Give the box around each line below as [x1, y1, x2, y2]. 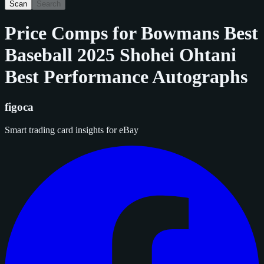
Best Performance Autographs [5, 66, 247, 88]
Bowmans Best [141, 22, 258, 44]
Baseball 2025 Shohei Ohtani [5, 44, 236, 66]
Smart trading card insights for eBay [5, 124, 138, 135]
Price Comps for [5, 22, 141, 44]
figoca [5, 100, 34, 113]
